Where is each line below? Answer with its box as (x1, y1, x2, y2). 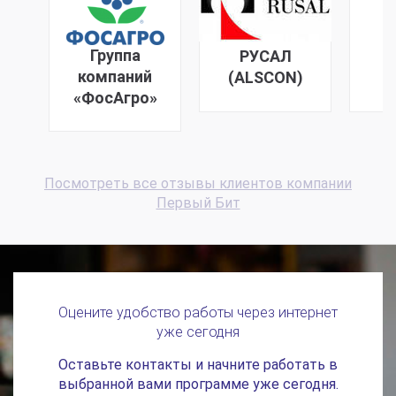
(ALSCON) (227, 68, 303, 88)
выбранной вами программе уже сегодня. (57, 376, 339, 393)
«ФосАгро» (72, 88, 157, 108)
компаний (78, 67, 152, 87)
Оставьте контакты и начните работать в (58, 356, 338, 374)
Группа (89, 46, 141, 65)
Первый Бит (156, 194, 240, 212)
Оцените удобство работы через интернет (58, 304, 338, 322)
